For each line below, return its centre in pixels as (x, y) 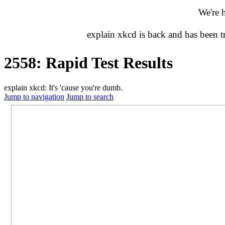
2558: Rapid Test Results (88, 63)
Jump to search (90, 96)
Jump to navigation (34, 96)
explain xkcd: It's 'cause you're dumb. (63, 87)
